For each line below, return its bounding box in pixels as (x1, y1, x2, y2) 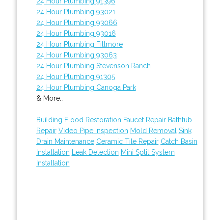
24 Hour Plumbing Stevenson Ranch (36, 61, 151, 70)
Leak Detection (71, 148, 119, 156)
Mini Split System (120, 148, 175, 156)
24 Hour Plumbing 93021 (36, 7, 115, 16)
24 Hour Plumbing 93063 (36, 51, 117, 59)
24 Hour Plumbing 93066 (36, 18, 117, 27)
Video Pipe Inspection (58, 126, 128, 135)
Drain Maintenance (36, 137, 94, 145)
